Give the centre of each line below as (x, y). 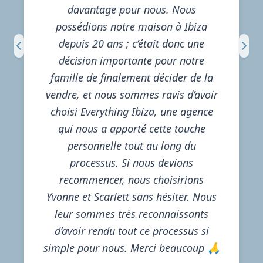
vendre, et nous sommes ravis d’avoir (131, 95)
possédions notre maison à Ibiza (131, 26)
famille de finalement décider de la (131, 77)
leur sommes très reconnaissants (131, 214)
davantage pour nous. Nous (131, 9)
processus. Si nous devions (131, 163)
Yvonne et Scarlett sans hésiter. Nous (131, 197)
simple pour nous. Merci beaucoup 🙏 (131, 248)
